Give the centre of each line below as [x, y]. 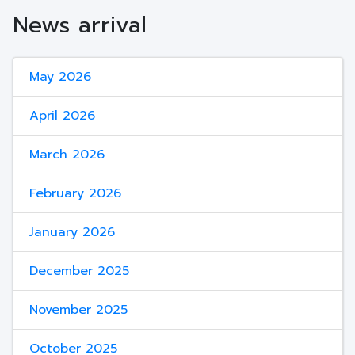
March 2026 [67, 155]
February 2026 [75, 193]
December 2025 [79, 271]
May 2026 [60, 77]
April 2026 [62, 116]
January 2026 [72, 232]
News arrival [79, 25]
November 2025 [78, 310]
